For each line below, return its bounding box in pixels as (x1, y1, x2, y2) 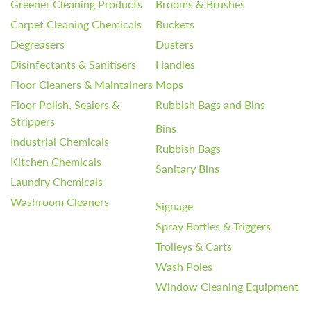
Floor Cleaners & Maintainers (10, 76, 153, 92)
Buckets (155, 15, 194, 32)
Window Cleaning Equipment (155, 278, 299, 294)
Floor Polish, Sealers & (10, 96, 119, 112)
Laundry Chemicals (10, 173, 103, 190)
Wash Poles (155, 258, 212, 274)
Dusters (155, 35, 194, 52)
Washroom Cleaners (10, 193, 109, 210)
